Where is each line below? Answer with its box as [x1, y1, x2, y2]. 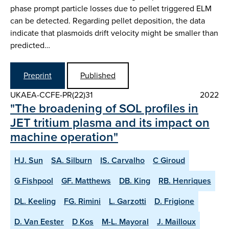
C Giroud [153, 154, 185, 166]
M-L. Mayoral [102, 215, 149, 227]
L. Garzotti [109, 195, 146, 207]
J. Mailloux [157, 215, 196, 227]
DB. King [119, 174, 150, 187]
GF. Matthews [61, 174, 111, 187]
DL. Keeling [14, 195, 56, 207]
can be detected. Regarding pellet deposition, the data [10, 14, 205, 27]
